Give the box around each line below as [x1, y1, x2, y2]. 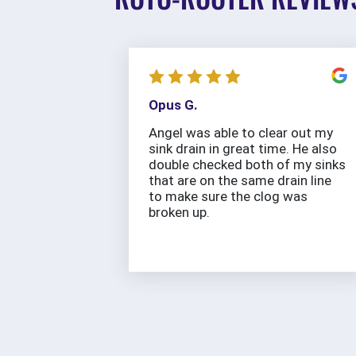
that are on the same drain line [149, 172, 331, 189]
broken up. [149, 204, 210, 221]
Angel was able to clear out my [149, 125, 333, 141]
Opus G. [149, 97, 198, 114]
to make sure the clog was [149, 188, 308, 205]
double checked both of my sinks [149, 157, 346, 173]
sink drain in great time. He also [149, 141, 337, 157]
